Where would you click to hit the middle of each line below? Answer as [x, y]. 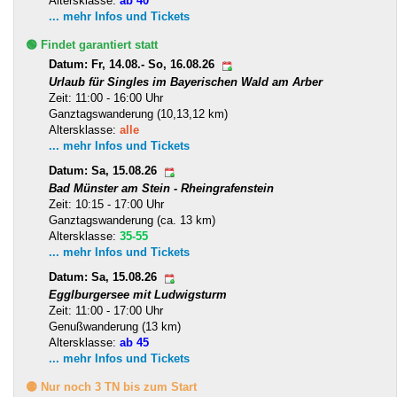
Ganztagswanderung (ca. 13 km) [132, 220]
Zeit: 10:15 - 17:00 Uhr [106, 204]
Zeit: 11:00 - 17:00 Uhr [106, 310]
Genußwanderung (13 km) [115, 326]
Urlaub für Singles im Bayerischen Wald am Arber [186, 82]
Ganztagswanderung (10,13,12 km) [138, 113]
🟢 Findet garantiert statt [92, 44]
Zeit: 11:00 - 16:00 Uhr [106, 97]
